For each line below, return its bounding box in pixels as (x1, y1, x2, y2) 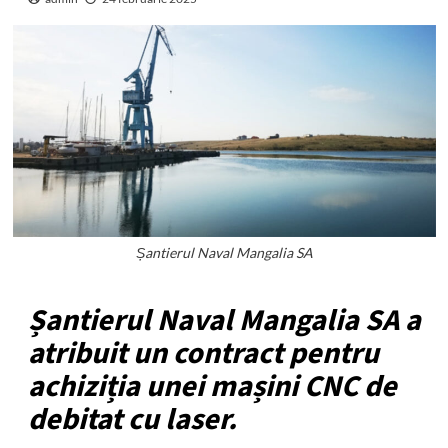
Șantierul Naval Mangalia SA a (27, 299, 421, 343)
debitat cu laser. (27, 398, 237, 442)
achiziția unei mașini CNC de (27, 365, 397, 409)
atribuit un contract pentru (27, 332, 379, 376)
